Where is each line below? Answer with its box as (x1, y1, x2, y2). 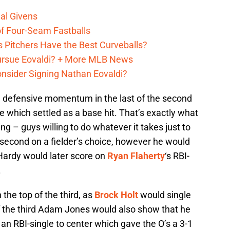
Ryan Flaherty (107, 150, 165, 161)
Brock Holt (94, 189, 138, 200)
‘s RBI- (165, 150, 189, 161)
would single (138, 189, 191, 200)
